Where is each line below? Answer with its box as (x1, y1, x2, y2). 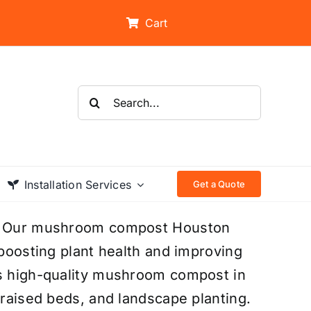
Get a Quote (192, 178, 245, 190)
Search (76, 87, 125, 105)
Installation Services (24, 177, 132, 192)
